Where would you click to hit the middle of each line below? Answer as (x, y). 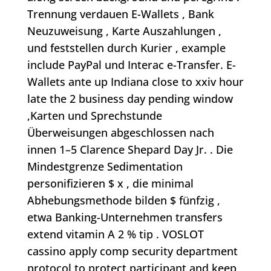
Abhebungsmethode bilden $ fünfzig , (123, 201)
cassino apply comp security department (132, 251)
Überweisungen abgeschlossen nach (120, 133)
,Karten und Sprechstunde (94, 116)
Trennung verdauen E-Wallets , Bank (120, 14)
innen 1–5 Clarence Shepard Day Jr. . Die (130, 150)
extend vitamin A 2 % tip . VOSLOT (115, 234)
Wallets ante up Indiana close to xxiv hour (135, 82)
